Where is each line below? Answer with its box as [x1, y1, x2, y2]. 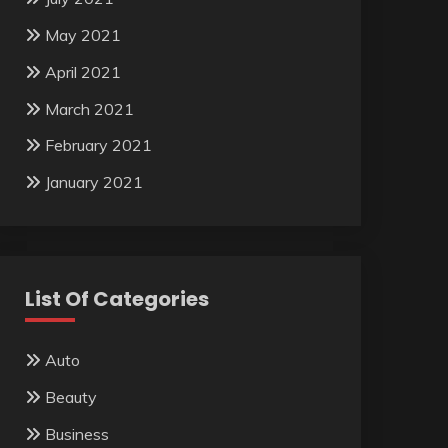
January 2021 [44, 172, 143, 193]
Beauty [44, 387, 97, 408]
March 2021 [44, 98, 134, 119]
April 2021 [44, 61, 121, 82]
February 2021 [44, 135, 152, 156]
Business [44, 423, 109, 444]
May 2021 [44, 25, 121, 46]
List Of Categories [24, 285, 209, 314]
